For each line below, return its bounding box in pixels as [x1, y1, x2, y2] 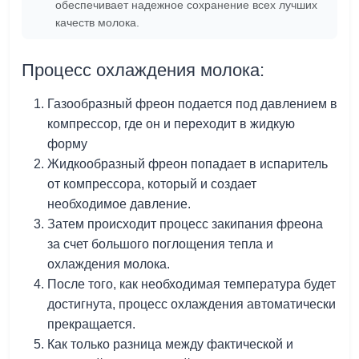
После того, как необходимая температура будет [47, 276, 336, 291]
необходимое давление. [47, 196, 191, 211]
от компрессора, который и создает [47, 176, 256, 191]
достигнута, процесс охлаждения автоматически [47, 296, 336, 311]
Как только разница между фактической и [47, 337, 293, 351]
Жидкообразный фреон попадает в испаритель [47, 156, 328, 171]
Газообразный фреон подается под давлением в [47, 96, 337, 111]
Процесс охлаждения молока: [22, 59, 264, 80]
